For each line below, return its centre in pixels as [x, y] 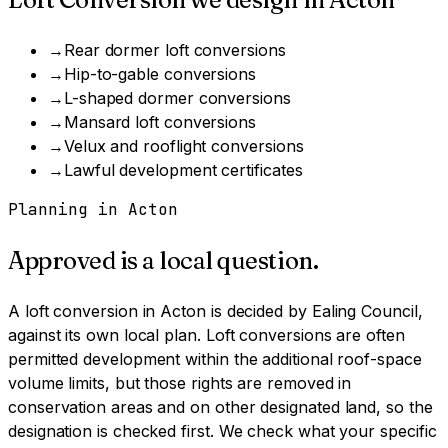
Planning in [68, 210]
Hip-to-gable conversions [160, 74]
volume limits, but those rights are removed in [180, 382]
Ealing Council [364, 310]
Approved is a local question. [163, 260]
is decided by [258, 310]
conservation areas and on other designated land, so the [220, 406]
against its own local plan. [104, 334]
